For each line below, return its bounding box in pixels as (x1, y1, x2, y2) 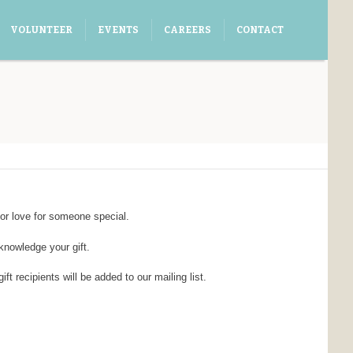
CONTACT (236, 24, 284, 35)
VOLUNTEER (10, 24, 72, 35)
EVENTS (98, 24, 139, 35)
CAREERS (164, 24, 211, 35)
